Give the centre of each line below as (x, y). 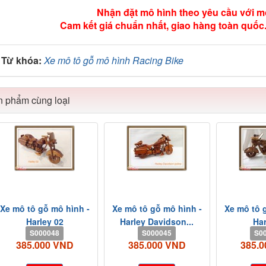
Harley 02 (45, 222)
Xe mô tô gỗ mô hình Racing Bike (113, 61)
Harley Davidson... (157, 222)
